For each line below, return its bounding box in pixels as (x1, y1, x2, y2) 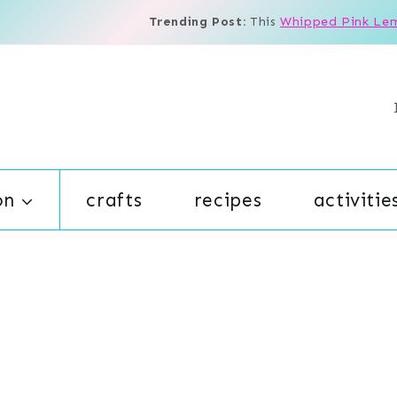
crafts (86, 188, 143, 212)
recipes (193, 188, 262, 212)
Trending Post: (148, 14, 250, 29)
